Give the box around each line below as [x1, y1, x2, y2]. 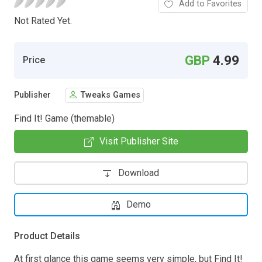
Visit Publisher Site [99, 135, 178, 147]
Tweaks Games [81, 90, 140, 101]
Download [118, 167, 159, 178]
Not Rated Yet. [14, 15, 72, 26]
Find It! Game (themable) [14, 112, 115, 124]
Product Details [14, 230, 80, 242]
